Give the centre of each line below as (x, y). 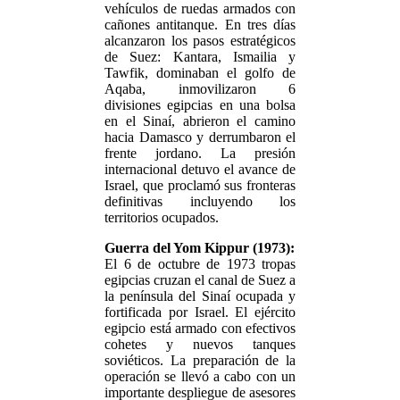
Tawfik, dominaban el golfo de (200, 73)
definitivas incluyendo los (200, 201)
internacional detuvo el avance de (200, 169)
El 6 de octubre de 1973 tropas (200, 264)
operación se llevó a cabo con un (200, 376)
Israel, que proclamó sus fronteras (200, 185)
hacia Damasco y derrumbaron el (200, 137)
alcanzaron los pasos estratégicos (200, 41)
